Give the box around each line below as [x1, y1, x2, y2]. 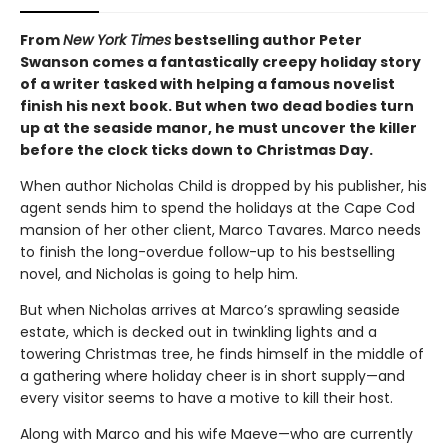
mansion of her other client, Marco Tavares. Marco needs [20, 219, 421, 240]
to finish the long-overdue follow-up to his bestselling [20, 241, 395, 262]
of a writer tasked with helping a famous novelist [20, 73, 395, 94]
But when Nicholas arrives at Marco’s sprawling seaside [20, 299, 400, 320]
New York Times [63, 29, 171, 50]
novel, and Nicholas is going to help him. [20, 263, 298, 284]
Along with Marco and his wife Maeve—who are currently [20, 423, 413, 444]
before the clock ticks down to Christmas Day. [20, 139, 373, 160]
